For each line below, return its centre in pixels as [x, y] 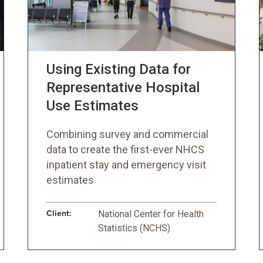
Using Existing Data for [119, 69]
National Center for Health [151, 214]
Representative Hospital [123, 87]
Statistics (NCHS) [134, 228]
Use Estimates [93, 106]
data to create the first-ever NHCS [126, 149]
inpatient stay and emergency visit [127, 165]
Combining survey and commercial [128, 134]
